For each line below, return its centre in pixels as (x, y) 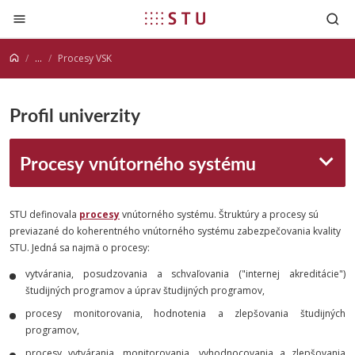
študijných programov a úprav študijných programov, (145, 290)
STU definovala (44, 214)
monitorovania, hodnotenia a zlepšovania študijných (210, 313)
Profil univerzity (75, 115)
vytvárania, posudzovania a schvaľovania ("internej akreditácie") (185, 274)
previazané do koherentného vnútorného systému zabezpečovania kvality (175, 231)
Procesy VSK (85, 58)
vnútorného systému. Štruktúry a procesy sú (219, 214)
